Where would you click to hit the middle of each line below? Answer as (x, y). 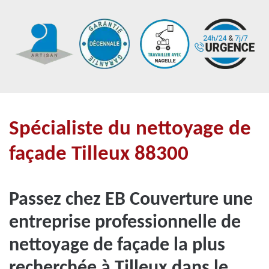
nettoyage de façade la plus (117, 246)
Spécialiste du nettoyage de (130, 129)
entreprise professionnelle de (125, 223)
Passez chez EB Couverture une (131, 200)
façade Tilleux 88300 (99, 155)
